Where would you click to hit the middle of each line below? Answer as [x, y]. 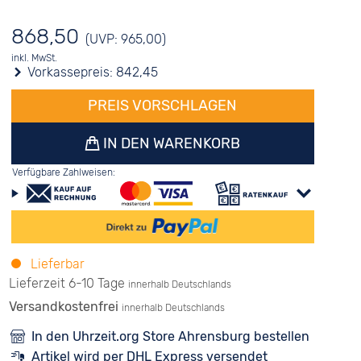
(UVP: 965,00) [125, 39]
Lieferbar [56, 264]
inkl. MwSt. [34, 58]
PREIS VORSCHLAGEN [163, 106]
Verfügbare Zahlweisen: [63, 172]
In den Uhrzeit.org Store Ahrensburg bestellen [170, 336]
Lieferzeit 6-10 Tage [66, 283]
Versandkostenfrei [65, 307]
